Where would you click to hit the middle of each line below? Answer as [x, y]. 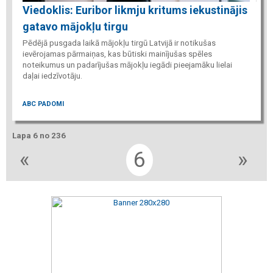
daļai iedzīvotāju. [52, 76]
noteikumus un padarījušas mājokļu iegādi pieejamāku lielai [127, 65]
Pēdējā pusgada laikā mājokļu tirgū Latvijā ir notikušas [119, 43]
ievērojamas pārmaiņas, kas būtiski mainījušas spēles [117, 54]
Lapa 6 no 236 [39, 136]
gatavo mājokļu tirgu [75, 26]
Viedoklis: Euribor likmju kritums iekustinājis [135, 10]
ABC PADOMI [43, 104]
